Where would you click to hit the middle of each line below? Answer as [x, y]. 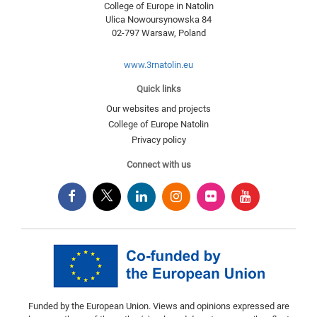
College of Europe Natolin [158, 125]
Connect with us [158, 165]
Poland [192, 33]
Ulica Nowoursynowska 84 [158, 20]
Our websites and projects [158, 109]
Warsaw [157, 33]
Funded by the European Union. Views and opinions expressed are [158, 306]
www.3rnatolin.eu [158, 65]
